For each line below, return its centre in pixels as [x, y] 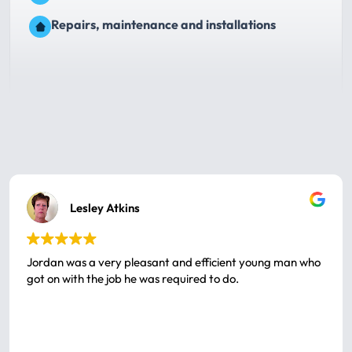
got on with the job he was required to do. [133, 279]
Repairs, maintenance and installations [163, 24]
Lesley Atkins [105, 207]
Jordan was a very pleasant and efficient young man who [174, 262]
